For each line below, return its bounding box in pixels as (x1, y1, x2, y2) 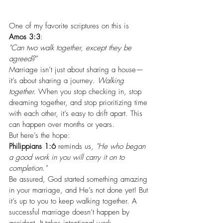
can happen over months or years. (9, 119, 114, 130)
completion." (9, 163, 47, 174)
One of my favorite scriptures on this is (9, 21, 131, 31)
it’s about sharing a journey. (9, 76, 98, 86)
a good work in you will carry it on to (9, 152, 127, 163)
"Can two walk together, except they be (9, 43, 134, 53)
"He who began (96, 141, 148, 152)
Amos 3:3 (9, 32, 40, 42)
